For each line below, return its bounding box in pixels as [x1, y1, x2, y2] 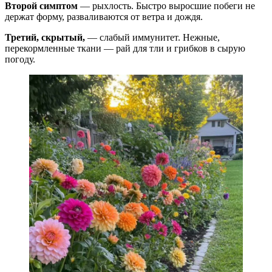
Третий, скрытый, [5, 32, 85, 42]
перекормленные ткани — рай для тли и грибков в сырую [5, 42, 245, 53]
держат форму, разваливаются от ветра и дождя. [5, 11, 203, 22]
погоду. [5, 53, 35, 64]
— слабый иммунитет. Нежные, [85, 32, 220, 42]
